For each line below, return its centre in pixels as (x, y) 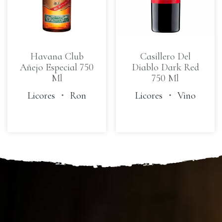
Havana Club (57, 56)
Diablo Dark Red (165, 67)
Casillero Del (165, 56)
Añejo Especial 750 (57, 67)
